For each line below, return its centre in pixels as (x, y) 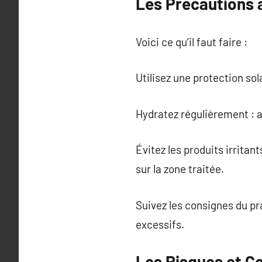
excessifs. (160, 224)
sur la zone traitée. (180, 169)
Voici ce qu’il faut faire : (192, 42)
